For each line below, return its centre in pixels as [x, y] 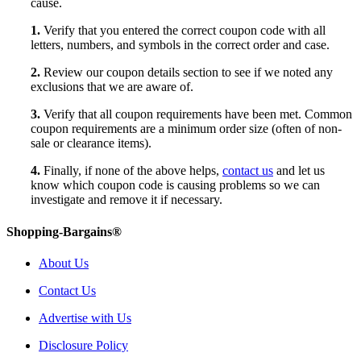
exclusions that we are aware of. [112, 87]
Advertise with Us [85, 317]
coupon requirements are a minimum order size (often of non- [186, 129]
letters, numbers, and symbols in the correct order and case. [180, 45]
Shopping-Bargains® [64, 231]
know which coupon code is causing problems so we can [175, 185]
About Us [64, 263]
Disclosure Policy [83, 345]
